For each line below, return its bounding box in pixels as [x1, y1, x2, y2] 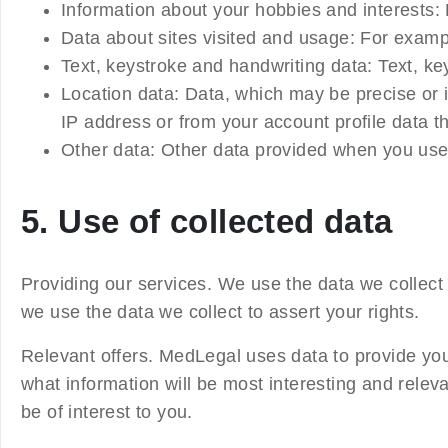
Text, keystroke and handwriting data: [61, 55, 373, 76]
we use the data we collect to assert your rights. [21, 301, 420, 322]
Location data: [61, 83, 180, 104]
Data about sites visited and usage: [61, 27, 361, 48]
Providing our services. [21, 273, 218, 294]
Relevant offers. [21, 345, 159, 366]
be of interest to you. [21, 401, 193, 422]
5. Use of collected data [21, 202, 393, 240]
